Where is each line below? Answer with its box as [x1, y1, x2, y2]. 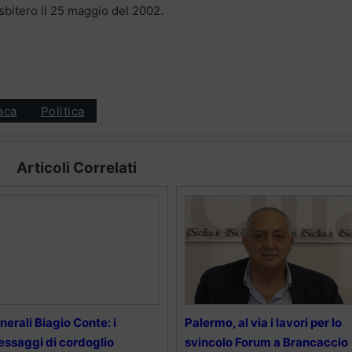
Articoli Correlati [16, 159, 137, 178]
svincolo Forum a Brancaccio [184, 335, 348, 350]
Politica [40, 103, 85, 119]
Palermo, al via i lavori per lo [184, 315, 342, 331]
